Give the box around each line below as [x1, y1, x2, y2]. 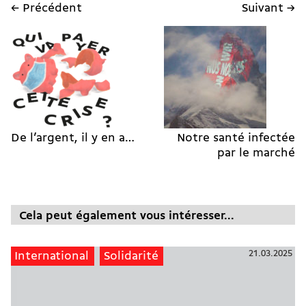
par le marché [217, 148, 295, 160]
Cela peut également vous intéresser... [19, 210, 234, 223]
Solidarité [103, 250, 158, 262]
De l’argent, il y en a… [11, 133, 135, 145]
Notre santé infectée [177, 133, 295, 145]
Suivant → [242, 3, 295, 15]
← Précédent [11, 3, 82, 15]
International [14, 250, 89, 262]
